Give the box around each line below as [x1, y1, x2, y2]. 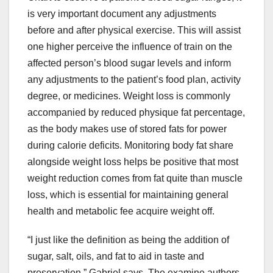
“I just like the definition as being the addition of [27, 235, 229, 246]
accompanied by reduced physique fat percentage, [27, 107, 245, 118]
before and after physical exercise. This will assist [27, 25, 241, 36]
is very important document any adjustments [27, 9, 216, 19]
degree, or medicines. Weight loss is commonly [27, 91, 230, 102]
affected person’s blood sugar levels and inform [27, 58, 231, 69]
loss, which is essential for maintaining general [27, 190, 229, 200]
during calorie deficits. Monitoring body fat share [27, 140, 233, 151]
